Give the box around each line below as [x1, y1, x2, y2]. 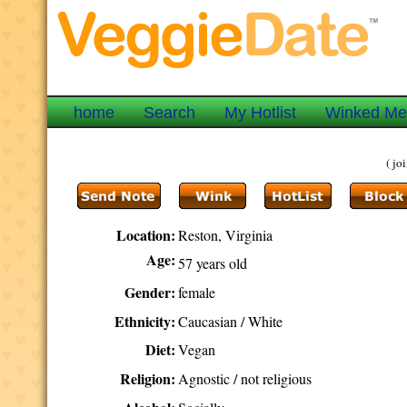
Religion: [120, 368, 176, 389]
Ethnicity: [114, 311, 176, 332]
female [178, 283, 216, 302]
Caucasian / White [178, 312, 283, 331]
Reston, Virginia [178, 225, 273, 244]
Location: [116, 224, 176, 245]
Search [144, 104, 196, 122]
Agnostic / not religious [178, 369, 313, 388]
